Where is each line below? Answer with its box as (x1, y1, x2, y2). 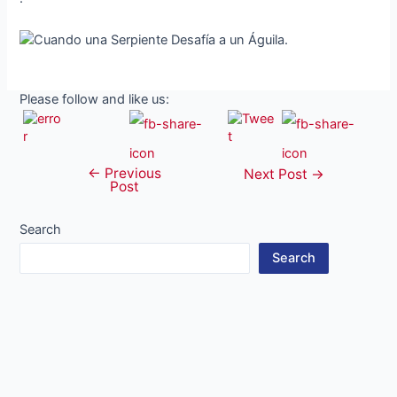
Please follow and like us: (19, 90, 170, 107)
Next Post (244, 166, 312, 183)
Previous (100, 165, 161, 183)
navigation (49, 186, 113, 203)
